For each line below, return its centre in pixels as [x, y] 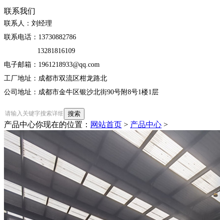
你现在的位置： [63, 125]
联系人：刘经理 [28, 24]
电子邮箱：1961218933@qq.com [52, 65]
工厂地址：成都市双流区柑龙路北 [55, 79]
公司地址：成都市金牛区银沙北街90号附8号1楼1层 [81, 92]
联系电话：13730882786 [40, 37]
